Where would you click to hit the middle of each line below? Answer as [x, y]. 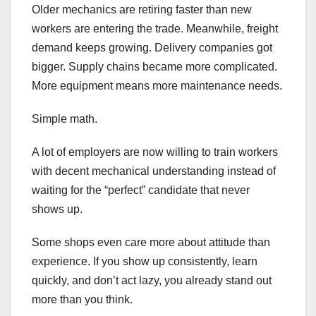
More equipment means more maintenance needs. [157, 86]
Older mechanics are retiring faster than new [142, 10]
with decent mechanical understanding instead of [154, 171]
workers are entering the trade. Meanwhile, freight [155, 29]
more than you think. [82, 300]
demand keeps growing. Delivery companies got [152, 48]
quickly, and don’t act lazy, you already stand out [152, 281]
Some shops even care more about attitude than [151, 243]
